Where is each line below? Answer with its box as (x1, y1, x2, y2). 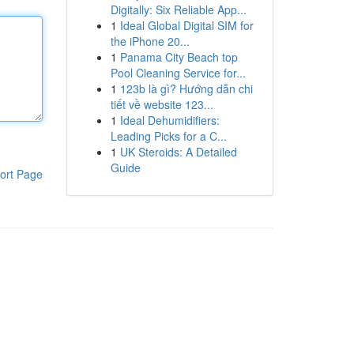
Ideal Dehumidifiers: (119, 112, 220, 128)
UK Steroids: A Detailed (119, 144, 237, 160)
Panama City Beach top (119, 49, 238, 65)
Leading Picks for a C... (110, 128, 227, 144)
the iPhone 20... (110, 33, 190, 49)
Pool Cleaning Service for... (110, 65, 246, 81)
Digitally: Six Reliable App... (110, 2, 247, 17)
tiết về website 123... (110, 96, 213, 112)
